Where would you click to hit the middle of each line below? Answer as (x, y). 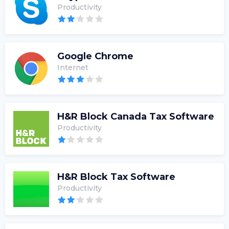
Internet (73, 68)
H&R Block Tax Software (116, 177)
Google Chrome (95, 56)
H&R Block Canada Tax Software (136, 117)
